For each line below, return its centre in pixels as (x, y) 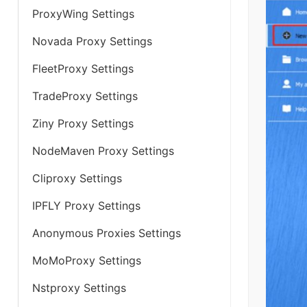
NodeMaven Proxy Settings (103, 151)
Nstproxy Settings (79, 288)
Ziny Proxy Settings (83, 123)
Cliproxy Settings (77, 178)
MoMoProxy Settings (87, 260)
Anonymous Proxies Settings (107, 233)
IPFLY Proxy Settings (86, 206)
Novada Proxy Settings (92, 41)
